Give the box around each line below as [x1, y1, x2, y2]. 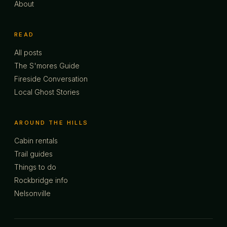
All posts [14, 48, 42, 57]
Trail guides [14, 149, 53, 158]
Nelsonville [14, 189, 51, 198]
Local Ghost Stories [14, 88, 80, 96]
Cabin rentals [14, 136, 58, 145]
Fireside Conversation [14, 74, 88, 83]
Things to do [14, 163, 56, 171]
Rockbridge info [14, 176, 68, 184]
